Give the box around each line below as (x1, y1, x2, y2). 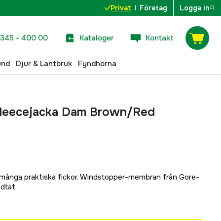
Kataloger (79, 33, 114, 43)
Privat (110, 3, 131, 12)
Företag (140, 3, 167, 12)
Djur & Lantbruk (16, 58, 72, 69)
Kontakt (146, 33, 174, 43)
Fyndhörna (78, 58, 116, 69)
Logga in (180, 3, 209, 12)
